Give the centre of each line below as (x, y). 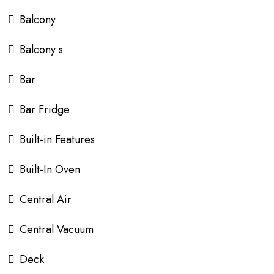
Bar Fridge (45, 109)
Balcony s (41, 50)
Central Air (46, 199)
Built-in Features (57, 139)
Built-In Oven (50, 169)
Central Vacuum (57, 229)
